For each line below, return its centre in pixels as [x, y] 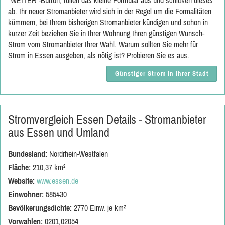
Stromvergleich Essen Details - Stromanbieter [107, 119]
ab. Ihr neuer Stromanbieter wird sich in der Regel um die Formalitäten [110, 11]
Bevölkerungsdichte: [40, 208]
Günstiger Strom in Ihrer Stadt [162, 74]
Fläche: [19, 167]
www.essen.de [58, 181]
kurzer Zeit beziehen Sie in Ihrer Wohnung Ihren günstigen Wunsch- [106, 33]
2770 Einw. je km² [99, 208]
